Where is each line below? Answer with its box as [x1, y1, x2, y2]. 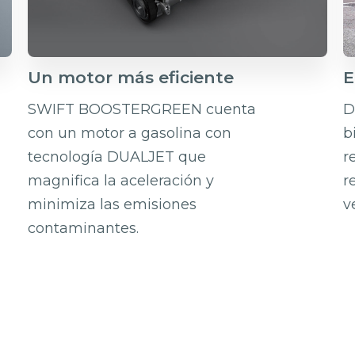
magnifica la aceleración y [28, 171, 215, 189]
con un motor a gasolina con [28, 124, 232, 142]
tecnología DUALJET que [28, 147, 207, 166]
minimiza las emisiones [28, 195, 197, 213]
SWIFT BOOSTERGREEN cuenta [28, 100, 257, 118]
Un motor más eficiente [28, 67, 235, 87]
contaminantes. [28, 219, 139, 237]
